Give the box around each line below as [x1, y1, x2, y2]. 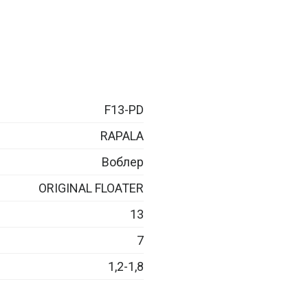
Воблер [102, 154, 144, 169]
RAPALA [100, 128, 144, 143]
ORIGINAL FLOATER [38, 180, 144, 195]
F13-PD [104, 102, 144, 117]
